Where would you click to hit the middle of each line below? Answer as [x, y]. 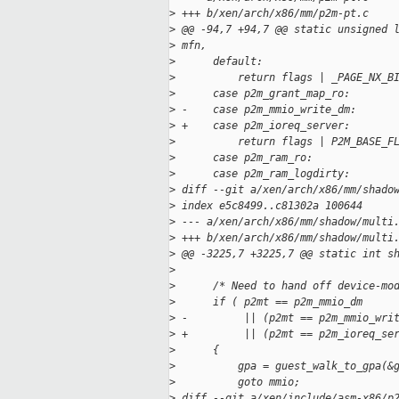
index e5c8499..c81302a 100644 [269, 206]
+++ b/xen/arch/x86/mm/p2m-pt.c [272, 14]
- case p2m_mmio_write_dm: [266, 110]
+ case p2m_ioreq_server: [263, 126]
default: [219, 62]
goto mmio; [238, 383]
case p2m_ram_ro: [244, 158]
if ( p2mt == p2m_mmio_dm [269, 302]
